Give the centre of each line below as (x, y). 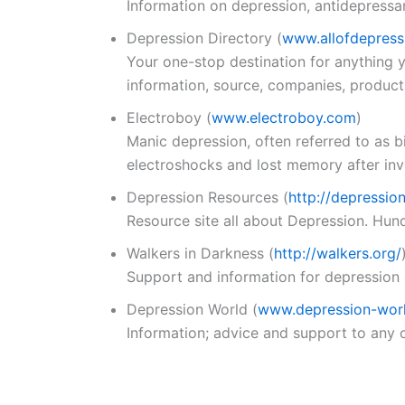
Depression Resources (205, 197)
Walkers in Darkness (198, 253)
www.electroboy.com (284, 118)
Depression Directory (202, 38)
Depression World (189, 309)
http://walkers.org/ (338, 253)
